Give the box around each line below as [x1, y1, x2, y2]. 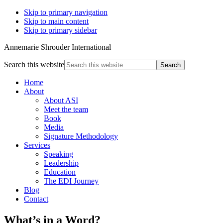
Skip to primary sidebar [24, 26, 97, 34]
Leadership [44, 159, 79, 167]
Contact [24, 195, 48, 203]
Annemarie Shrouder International [4, 43, 111, 51]
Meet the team [44, 105, 88, 113]
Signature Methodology [44, 132, 118, 140]
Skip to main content [24, 17, 89, 25]
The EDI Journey [44, 177, 99, 185]
